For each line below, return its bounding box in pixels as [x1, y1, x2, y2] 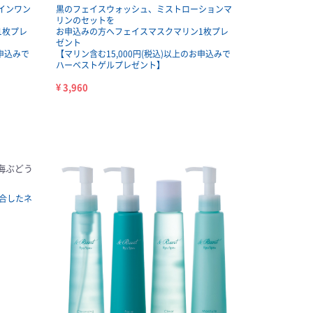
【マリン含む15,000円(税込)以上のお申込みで [55, 48, 231, 61]
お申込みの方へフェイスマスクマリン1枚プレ [55, 25, 228, 38]
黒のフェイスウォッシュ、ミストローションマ [55, 3, 232, 16]
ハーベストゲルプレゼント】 [55, 59, 165, 72]
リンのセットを [55, 14, 115, 27]
